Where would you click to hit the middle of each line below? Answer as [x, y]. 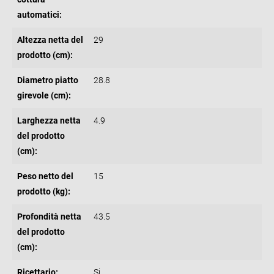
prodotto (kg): [44, 191]
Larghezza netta [49, 120]
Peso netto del [45, 176]
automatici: [39, 14]
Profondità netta [49, 216]
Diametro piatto [48, 80]
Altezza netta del [50, 39]
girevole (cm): [44, 95]
